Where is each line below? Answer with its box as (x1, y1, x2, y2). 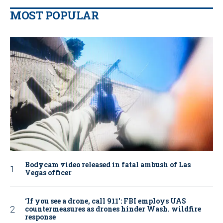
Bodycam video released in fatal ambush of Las (25, 160, 191, 170)
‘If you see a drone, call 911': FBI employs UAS (25, 196, 186, 206)
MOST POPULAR (10, 7, 99, 22)
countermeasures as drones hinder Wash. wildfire (25, 204, 201, 214)
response (25, 212, 56, 222)
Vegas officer (25, 168, 72, 178)
